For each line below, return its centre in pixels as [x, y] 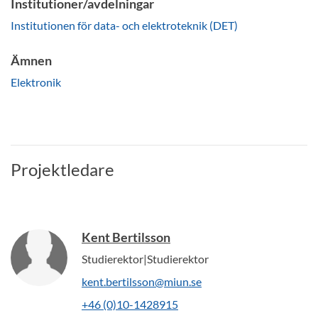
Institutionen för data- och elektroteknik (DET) [124, 25]
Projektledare [62, 169]
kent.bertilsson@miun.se [142, 281]
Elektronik [36, 82]
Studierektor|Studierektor [145, 258]
